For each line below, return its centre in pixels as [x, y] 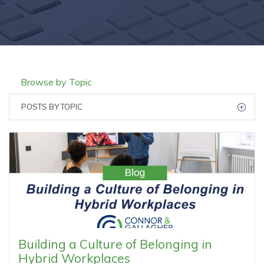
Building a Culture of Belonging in [115, 244]
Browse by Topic [56, 82]
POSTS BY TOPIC [52, 107]
